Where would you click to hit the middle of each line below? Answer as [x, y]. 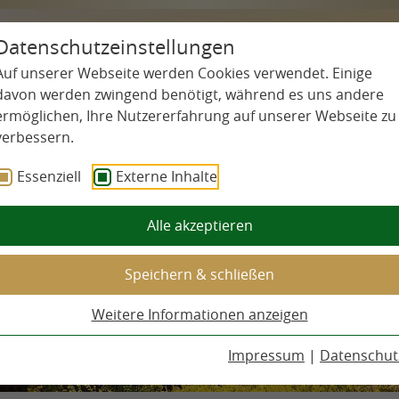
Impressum [266, 355]
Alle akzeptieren [199, 225]
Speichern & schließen [199, 274]
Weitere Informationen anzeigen [199, 314]
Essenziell [49, 176]
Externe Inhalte [167, 176]
